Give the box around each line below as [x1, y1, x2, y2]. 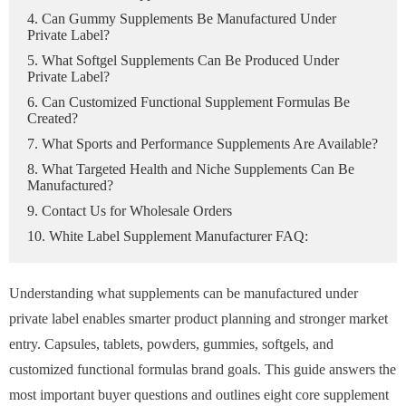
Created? [27, 110, 78, 126]
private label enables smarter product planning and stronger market [9, 310, 388, 326]
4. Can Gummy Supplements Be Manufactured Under [27, 10, 336, 26]
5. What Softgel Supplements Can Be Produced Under [27, 52, 339, 68]
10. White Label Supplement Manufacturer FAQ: [27, 227, 308, 244]
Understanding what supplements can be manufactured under [9, 285, 358, 301]
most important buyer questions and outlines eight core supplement [9, 386, 389, 402]
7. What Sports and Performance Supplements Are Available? [27, 135, 378, 151]
